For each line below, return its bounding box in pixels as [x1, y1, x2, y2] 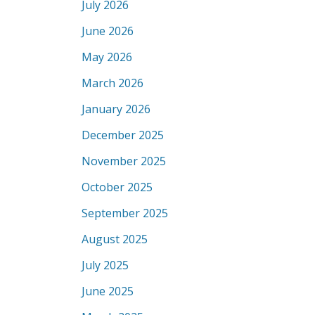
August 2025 [82, 231, 148, 247]
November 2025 [82, 153, 166, 169]
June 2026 [82, 23, 134, 39]
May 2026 [82, 49, 132, 65]
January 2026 [82, 101, 150, 117]
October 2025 [82, 179, 153, 195]
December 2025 [82, 127, 164, 143]
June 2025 [82, 283, 134, 299]
